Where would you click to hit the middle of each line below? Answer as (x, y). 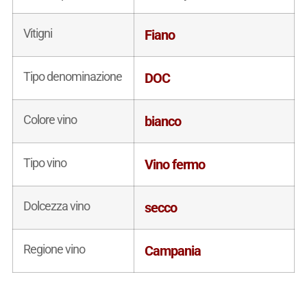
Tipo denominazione (72, 76)
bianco (162, 121)
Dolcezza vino (56, 206)
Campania (172, 250)
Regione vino (54, 249)
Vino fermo (174, 164)
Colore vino (50, 119)
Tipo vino (45, 162)
